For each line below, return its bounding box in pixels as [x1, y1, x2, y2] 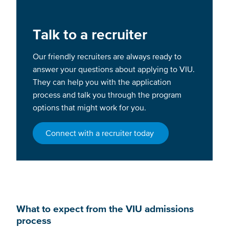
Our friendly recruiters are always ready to [33, 51, 181, 61]
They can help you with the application [33, 77, 171, 86]
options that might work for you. [33, 102, 148, 112]
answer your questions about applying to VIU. [33, 64, 195, 74]
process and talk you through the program [33, 89, 181, 99]
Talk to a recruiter [33, 26, 147, 42]
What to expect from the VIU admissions [16, 203, 194, 215]
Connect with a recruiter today [45, 128, 156, 138]
